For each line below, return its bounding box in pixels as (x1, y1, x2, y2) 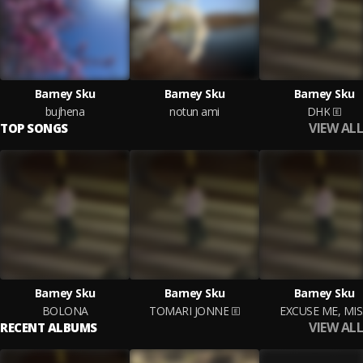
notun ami (169, 104, 220, 119)
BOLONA (41, 303, 88, 318)
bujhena (45, 104, 85, 119)
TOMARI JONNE (149, 303, 228, 318)
